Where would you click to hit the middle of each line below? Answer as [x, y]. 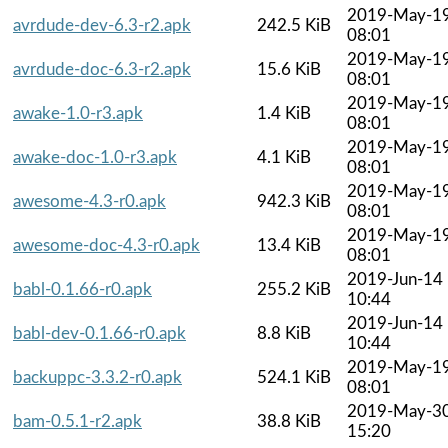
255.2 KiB [294, 289]
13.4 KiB [289, 245]
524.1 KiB [294, 377]
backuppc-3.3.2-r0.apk [97, 377]
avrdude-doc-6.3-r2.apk [102, 69]
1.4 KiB [284, 113]
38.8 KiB [289, 421]
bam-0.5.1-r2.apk [77, 421]
